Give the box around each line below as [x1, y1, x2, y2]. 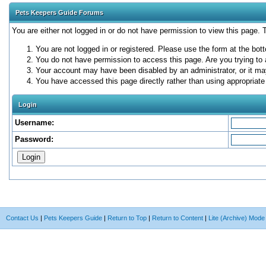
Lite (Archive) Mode [208, 214, 265, 221]
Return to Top [107, 214, 147, 221]
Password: [15, 135, 53, 144]
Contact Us [6, 214, 39, 221]
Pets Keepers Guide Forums [15, 9, 103, 16]
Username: [15, 118, 54, 127]
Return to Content [152, 214, 203, 221]
